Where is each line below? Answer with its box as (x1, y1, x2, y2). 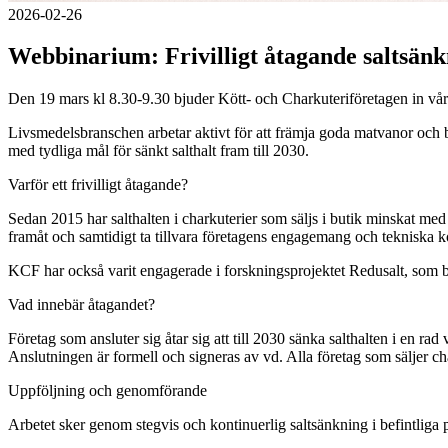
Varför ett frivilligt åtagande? (8, 176, 188, 194)
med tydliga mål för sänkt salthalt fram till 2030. (8, 142, 309, 160)
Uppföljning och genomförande (8, 382, 207, 400)
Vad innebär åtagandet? (8, 296, 155, 314)
